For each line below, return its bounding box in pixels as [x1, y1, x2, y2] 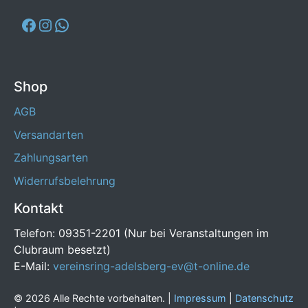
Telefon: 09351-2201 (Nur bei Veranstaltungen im [14, 225, 269, 240]
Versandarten [14, 127, 83, 142]
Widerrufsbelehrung [14, 173, 115, 188]
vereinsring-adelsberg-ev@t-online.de [53, 258, 250, 273]
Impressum [174, 291, 226, 304]
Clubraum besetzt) [14, 242, 111, 256]
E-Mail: [14, 258, 53, 273]
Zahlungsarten [14, 151, 88, 165]
